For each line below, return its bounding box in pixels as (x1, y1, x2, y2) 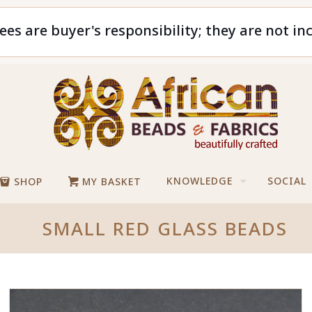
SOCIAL (267, 174, 307, 187)
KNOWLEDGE (166, 174, 233, 187)
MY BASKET (79, 175, 142, 188)
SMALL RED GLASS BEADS (42, 216, 288, 241)
